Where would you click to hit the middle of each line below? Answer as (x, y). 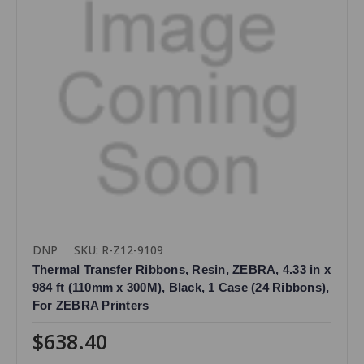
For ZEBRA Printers (91, 305)
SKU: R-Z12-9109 (118, 249)
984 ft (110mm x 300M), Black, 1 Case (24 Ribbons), (181, 287)
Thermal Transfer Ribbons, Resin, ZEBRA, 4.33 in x (182, 269)
